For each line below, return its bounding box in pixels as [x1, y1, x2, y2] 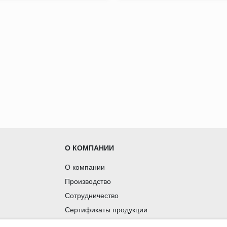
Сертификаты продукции [65, 205, 148, 214]
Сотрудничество [65, 191, 119, 200]
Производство [65, 177, 111, 185]
